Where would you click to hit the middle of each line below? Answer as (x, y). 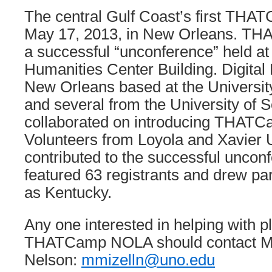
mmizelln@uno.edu (148, 260)
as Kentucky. (68, 192)
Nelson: (53, 260)
